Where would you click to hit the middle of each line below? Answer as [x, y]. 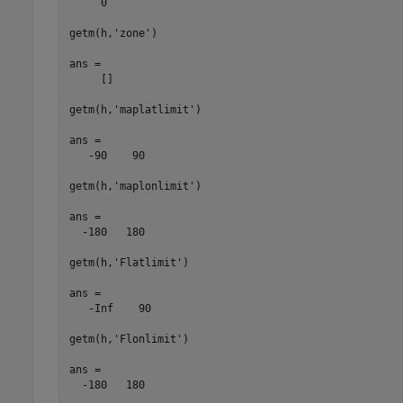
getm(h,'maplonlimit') [135, 187]
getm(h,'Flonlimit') [129, 340]
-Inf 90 [110, 309]
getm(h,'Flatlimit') [129, 263]
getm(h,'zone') [113, 34]
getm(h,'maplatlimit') [135, 110]
